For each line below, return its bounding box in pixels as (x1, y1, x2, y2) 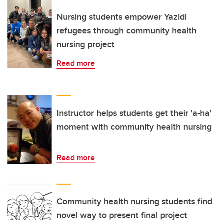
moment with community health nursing (56, 120, 212, 133)
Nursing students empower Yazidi (56, 10, 187, 23)
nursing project (56, 37, 114, 51)
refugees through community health (56, 24, 196, 37)
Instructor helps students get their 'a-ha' (56, 106, 212, 119)
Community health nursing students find (56, 194, 212, 208)
